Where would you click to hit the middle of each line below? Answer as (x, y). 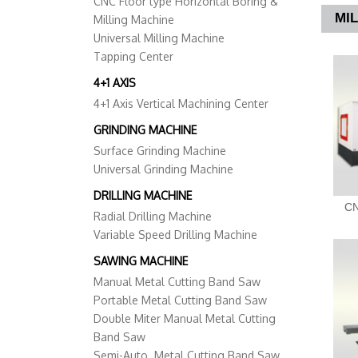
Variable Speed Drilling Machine (175, 235)
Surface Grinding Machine (160, 151)
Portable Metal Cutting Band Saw (180, 300)
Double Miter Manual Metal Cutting (185, 319)
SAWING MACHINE (141, 261)
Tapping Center (133, 57)
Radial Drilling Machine (153, 217)
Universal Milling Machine (159, 38)
